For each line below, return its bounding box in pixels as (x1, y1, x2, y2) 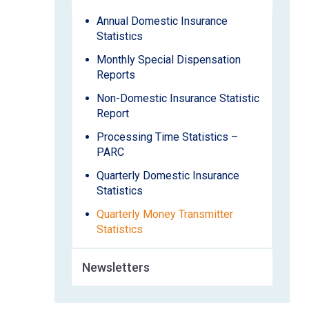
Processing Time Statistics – (97, 130, 239, 143)
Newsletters (82, 260, 150, 275)
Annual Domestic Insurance (97, 14, 228, 28)
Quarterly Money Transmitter (97, 208, 234, 221)
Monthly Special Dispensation (97, 53, 241, 66)
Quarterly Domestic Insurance (97, 169, 240, 182)
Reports (97, 68, 136, 81)
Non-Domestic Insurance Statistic (97, 92, 260, 105)
